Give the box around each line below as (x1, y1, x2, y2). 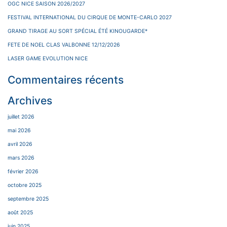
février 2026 (8, 168, 39, 175)
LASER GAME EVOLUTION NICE (8, 55, 88, 62)
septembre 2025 (8, 195, 49, 202)
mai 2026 (8, 127, 31, 134)
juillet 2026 (8, 113, 34, 120)
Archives (8, 94, 52, 107)
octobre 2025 (8, 181, 42, 188)
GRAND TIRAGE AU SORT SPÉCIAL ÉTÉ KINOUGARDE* (8, 28, 147, 35)
